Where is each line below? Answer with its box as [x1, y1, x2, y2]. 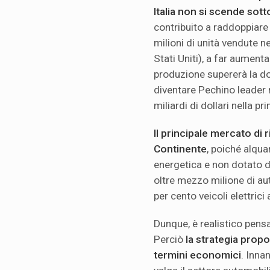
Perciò [154, 233, 186, 245]
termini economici [154, 248, 241, 261]
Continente [154, 142, 207, 155]
